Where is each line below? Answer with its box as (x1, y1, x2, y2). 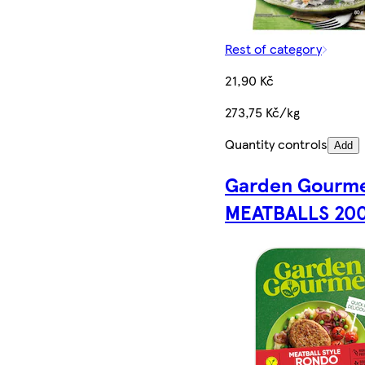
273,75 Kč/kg (225, 103, 300, 122)
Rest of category (225, 39, 322, 59)
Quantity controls (225, 134, 328, 154)
